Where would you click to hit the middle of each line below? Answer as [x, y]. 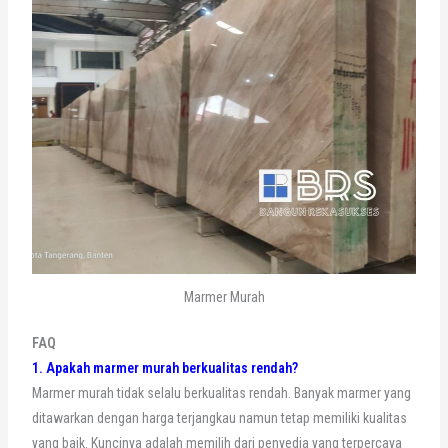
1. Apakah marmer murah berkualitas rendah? [164, 368]
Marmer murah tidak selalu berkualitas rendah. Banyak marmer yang [221, 393]
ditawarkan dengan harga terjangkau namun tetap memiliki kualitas [219, 418]
